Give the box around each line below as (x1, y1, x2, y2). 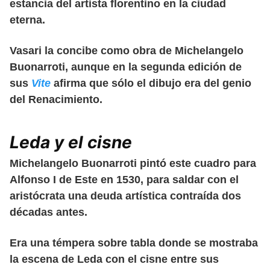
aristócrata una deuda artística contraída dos (10, 190, 241, 202)
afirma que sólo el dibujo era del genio (51, 77, 251, 90)
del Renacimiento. (10, 93, 102, 106)
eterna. (10, 14, 45, 27)
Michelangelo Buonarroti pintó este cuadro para (10, 157, 256, 170)
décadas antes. (10, 206, 87, 219)
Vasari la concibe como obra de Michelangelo (10, 45, 243, 57)
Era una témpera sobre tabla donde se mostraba (10, 237, 258, 250)
